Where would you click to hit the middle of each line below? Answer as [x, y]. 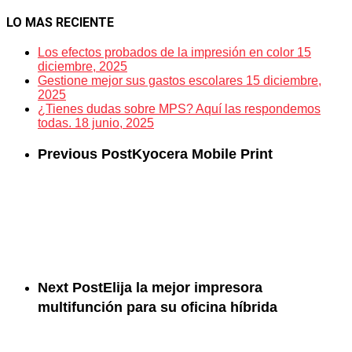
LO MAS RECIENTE [60, 23]
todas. [55, 123]
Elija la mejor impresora [183, 288]
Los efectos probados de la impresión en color [166, 53]
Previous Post [85, 154]
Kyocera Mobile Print [202, 154]
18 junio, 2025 [114, 123]
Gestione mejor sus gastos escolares [140, 81]
